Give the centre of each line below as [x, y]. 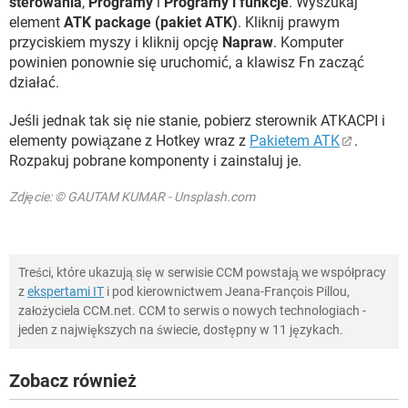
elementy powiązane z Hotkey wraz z [129, 141]
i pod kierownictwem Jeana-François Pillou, [227, 292]
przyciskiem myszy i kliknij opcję [116, 43]
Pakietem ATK [295, 141]
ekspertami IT [66, 292]
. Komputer [308, 43]
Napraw [248, 43]
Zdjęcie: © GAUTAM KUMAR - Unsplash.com [132, 197]
